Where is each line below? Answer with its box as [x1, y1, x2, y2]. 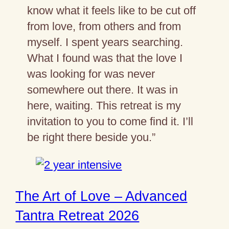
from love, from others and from [27, 20, 181, 33]
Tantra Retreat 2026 [15, 208, 140, 224]
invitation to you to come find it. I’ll [27, 115, 193, 128]
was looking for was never [27, 67, 155, 81]
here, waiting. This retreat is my [27, 99, 181, 112]
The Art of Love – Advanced [15, 188, 188, 204]
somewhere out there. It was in [27, 83, 178, 97]
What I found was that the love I [27, 52, 182, 65]
